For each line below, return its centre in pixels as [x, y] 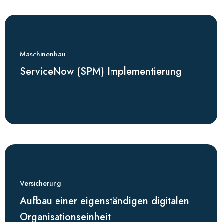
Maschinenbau [43, 54]
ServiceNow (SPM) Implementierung [101, 72]
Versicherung [40, 183]
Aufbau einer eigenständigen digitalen [105, 201]
